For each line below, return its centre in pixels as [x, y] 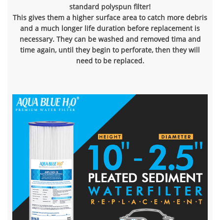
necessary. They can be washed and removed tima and [110, 39]
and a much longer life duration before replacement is [110, 28]
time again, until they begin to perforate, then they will [110, 50]
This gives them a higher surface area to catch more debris [110, 17]
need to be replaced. [110, 60]
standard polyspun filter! [110, 6]
